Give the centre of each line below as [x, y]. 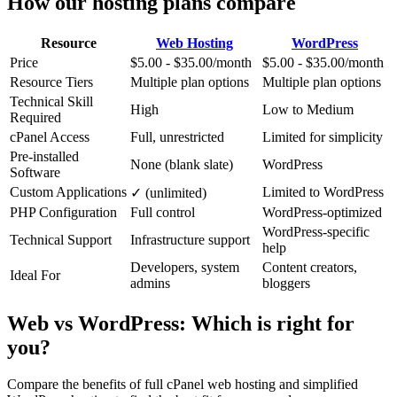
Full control [163, 212]
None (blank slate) [182, 164]
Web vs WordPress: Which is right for [181, 323]
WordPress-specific [316, 231]
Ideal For [35, 275]
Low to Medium [308, 109]
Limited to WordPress [323, 191]
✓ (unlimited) [168, 192]
